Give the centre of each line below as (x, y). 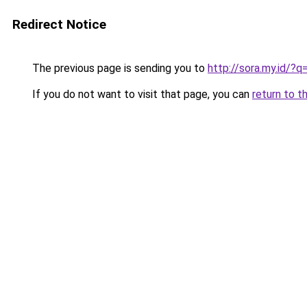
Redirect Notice (59, 24)
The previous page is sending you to (119, 68)
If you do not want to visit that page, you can (141, 94)
